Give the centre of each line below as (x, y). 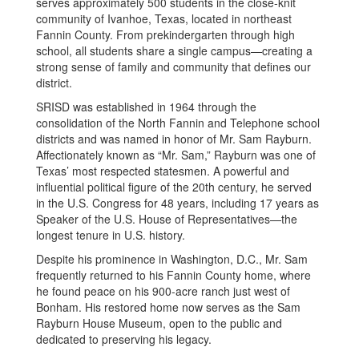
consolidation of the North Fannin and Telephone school (178, 123)
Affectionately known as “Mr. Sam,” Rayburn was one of (176, 155)
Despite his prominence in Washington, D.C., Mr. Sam (172, 259)
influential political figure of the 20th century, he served (174, 187)
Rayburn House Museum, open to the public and (159, 323)
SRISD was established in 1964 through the (146, 107)
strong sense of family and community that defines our (173, 67)
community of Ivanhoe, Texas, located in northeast (164, 18)
